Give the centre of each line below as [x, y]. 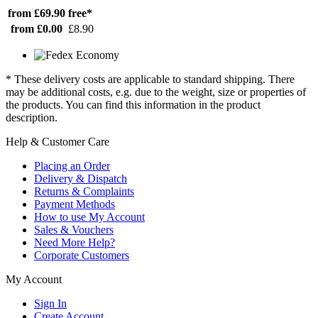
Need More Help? [75, 242]
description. [32, 117]
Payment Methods [75, 204]
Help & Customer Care [57, 141]
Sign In [50, 303]
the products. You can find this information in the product [133, 104]
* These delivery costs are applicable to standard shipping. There [150, 79]
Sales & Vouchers [74, 229]
